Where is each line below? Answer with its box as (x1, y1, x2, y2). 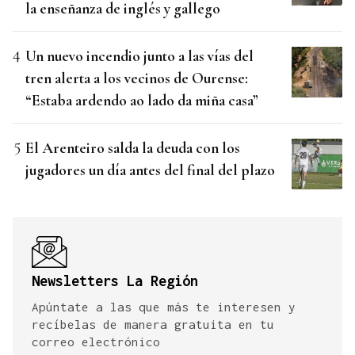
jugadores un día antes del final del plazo (25, 161, 275, 179)
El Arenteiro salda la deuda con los (25, 139, 240, 157)
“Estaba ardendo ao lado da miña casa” (25, 91, 258, 109)
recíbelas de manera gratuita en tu (32, 317, 274, 331)
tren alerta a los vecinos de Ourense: (25, 69, 248, 87)
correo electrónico (32, 334, 160, 349)
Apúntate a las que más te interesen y (32, 300, 296, 314)
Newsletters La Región (32, 273, 198, 289)
